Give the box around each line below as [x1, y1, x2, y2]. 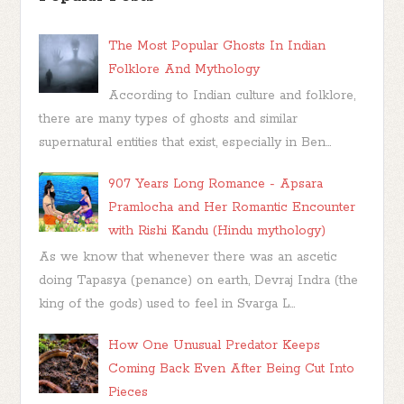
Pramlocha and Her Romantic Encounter [108, 199, 356, 216]
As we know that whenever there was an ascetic [39, 249, 338, 266]
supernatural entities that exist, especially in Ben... [39, 134, 332, 151]
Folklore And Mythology [108, 60, 261, 78]
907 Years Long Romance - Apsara [108, 176, 324, 192]
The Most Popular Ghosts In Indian [108, 37, 326, 54]
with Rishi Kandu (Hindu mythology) [108, 223, 326, 239]
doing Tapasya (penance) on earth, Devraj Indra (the [39, 272, 359, 289]
